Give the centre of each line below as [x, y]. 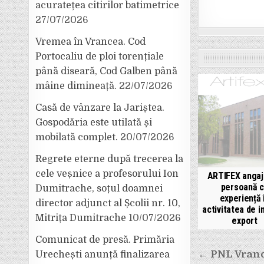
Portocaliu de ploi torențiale [100, 57]
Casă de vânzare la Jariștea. [100, 108]
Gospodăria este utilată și [94, 123]
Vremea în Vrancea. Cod [91, 42]
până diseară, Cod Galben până [107, 71]
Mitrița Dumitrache [81, 218]
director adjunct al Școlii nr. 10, [108, 203]
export [245, 221]
